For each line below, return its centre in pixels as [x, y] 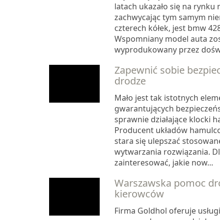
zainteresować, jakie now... [164, 163]
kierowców [139, 194]
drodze [130, 81]
